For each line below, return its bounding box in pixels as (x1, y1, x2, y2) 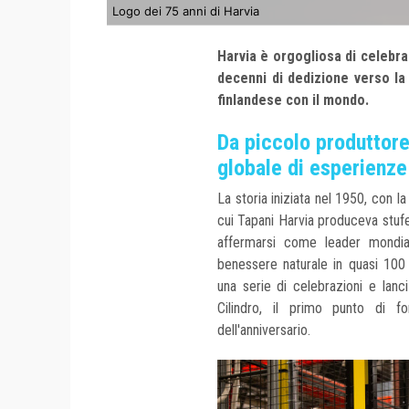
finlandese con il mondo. (217, 91, 369, 110)
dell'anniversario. (217, 321, 310, 340)
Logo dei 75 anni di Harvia (112, 4, 259, 19)
